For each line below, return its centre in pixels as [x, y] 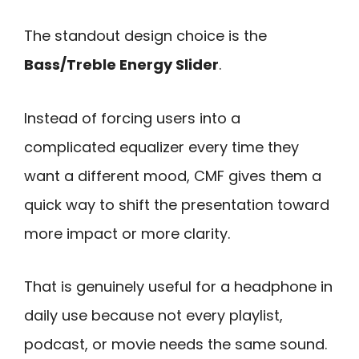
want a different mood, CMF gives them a [173, 175]
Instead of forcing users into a [132, 118]
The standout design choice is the [145, 36]
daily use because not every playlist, [153, 316]
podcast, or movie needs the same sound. [175, 345]
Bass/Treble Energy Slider [121, 65]
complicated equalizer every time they [161, 147]
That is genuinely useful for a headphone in [178, 287]
